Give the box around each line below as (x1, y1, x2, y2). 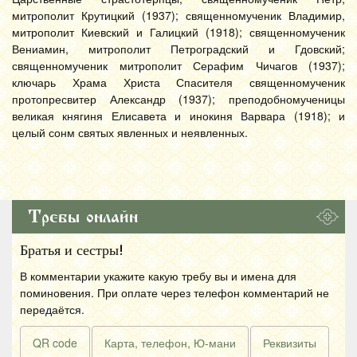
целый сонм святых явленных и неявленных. (12, 124, 248, 140)
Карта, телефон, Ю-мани (104, 334, 236, 351)
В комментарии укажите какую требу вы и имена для (20, 267, 296, 284)
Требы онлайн (28, 206, 138, 227)
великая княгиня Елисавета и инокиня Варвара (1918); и (12, 107, 345, 124)
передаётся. (20, 300, 84, 317)
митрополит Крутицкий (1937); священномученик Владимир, (12, 6, 345, 23)
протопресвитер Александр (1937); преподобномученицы (12, 90, 345, 107)
